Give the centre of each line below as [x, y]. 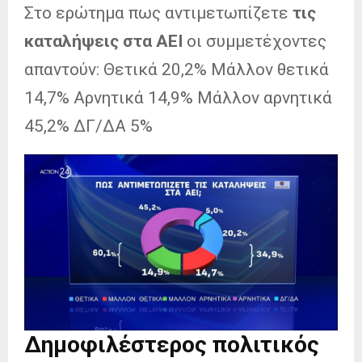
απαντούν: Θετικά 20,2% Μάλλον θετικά [177, 69]
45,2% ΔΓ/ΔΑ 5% [88, 126]
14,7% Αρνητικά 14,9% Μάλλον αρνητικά [178, 97]
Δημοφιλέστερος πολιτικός [172, 344]
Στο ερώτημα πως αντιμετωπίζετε [158, 13]
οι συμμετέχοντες [255, 41]
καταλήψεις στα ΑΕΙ [103, 41]
